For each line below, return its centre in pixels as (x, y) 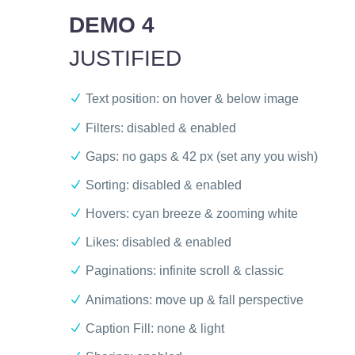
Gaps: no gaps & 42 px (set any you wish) (202, 156)
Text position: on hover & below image (192, 99)
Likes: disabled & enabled (158, 242)
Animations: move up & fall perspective (195, 300)
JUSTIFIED (125, 58)
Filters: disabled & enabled (161, 128)
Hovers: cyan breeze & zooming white (192, 214)
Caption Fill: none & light (155, 328)
